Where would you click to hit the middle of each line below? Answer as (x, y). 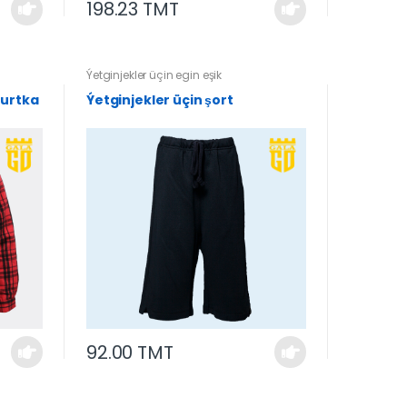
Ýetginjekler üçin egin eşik (154, 74)
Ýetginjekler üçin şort (159, 99)
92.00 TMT (129, 352)
